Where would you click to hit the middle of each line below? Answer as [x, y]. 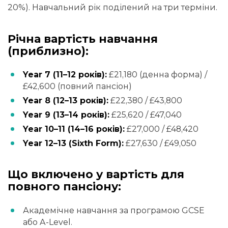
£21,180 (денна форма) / [157, 74]
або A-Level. [48, 222]
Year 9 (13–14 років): [66, 115]
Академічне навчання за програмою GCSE [114, 210]
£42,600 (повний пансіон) [77, 86]
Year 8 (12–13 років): [66, 100]
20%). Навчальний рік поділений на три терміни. [112, 8]
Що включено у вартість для [96, 175]
